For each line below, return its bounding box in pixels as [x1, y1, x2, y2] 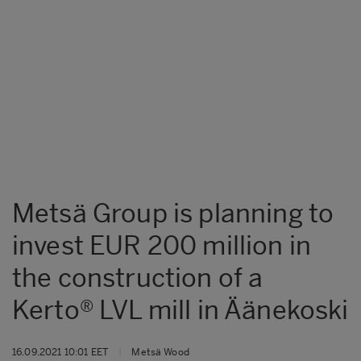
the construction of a [12, 262, 263, 293]
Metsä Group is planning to [12, 197, 334, 229]
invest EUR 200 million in [12, 230, 312, 261]
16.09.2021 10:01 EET [12, 346, 109, 358]
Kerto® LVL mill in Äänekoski [12, 294, 349, 326]
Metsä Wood [131, 346, 189, 358]
